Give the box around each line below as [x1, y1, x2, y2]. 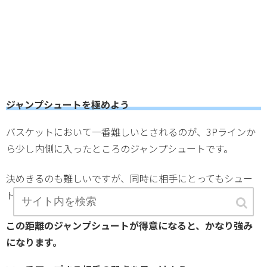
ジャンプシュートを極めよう [6, 97, 129, 111]
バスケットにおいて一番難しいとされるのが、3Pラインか [6, 124, 256, 139]
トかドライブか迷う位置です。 [6, 188, 138, 203]
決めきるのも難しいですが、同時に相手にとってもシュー [6, 171, 253, 186]
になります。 [6, 234, 62, 249]
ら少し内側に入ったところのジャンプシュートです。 [6, 141, 233, 156]
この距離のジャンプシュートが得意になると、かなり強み [6, 218, 253, 232]
